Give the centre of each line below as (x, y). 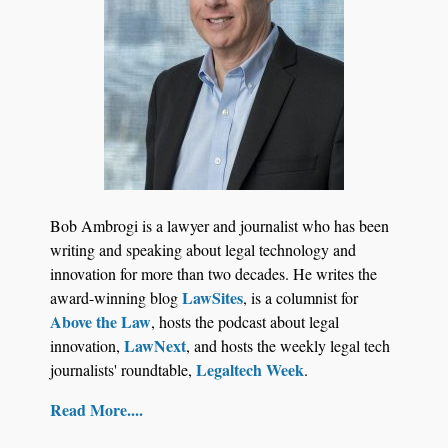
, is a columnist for (300, 297)
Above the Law (100, 321)
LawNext (155, 345)
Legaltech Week (250, 369)
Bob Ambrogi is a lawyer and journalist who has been (219, 225)
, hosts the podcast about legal (245, 321)
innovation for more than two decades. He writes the (213, 273)
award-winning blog (116, 297)
